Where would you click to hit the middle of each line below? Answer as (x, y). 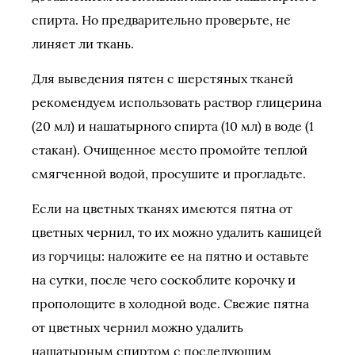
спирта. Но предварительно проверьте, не (161, 20)
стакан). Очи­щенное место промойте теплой (170, 150)
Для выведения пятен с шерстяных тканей (162, 78)
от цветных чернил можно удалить (137, 327)
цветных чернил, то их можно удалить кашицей (177, 232)
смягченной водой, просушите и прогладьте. (169, 174)
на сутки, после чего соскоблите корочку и (164, 280)
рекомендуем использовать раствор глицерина (177, 102)
